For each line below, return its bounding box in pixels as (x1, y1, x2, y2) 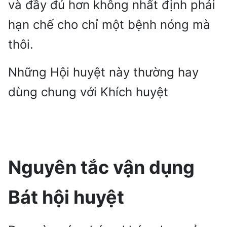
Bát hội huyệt (8, 186, 124, 209)
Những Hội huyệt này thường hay (8, 65, 199, 80)
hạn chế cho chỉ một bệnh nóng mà (8, 17, 210, 32)
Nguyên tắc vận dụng (8, 156, 195, 179)
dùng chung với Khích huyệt (8, 85, 168, 100)
